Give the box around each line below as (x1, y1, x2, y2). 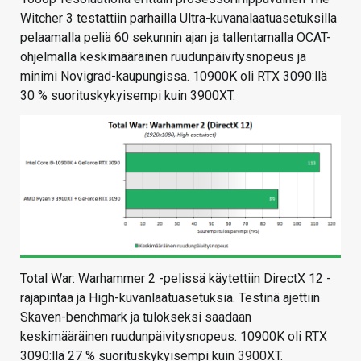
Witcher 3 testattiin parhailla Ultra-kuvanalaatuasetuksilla (20, 10, 337, 27)
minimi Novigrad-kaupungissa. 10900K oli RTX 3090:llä (20, 68, 327, 85)
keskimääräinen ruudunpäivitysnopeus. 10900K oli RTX (20, 328, 327, 344)
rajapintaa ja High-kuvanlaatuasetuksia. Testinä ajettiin (20, 289, 320, 305)
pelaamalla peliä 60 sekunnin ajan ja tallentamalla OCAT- (20, 30, 331, 46)
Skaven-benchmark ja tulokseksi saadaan (20, 309, 251, 325)
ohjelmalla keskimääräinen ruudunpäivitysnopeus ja (20, 49, 306, 65)
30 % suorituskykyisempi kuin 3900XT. (20, 88, 235, 104)
